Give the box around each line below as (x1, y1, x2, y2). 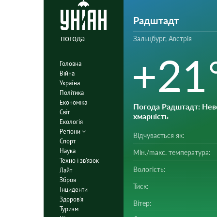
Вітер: (133, 199, 152, 207)
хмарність (133, 111, 169, 121)
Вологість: (133, 165, 166, 173)
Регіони (59, 127, 82, 136)
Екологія (59, 117, 83, 126)
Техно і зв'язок (59, 156, 99, 165)
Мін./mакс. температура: (133, 148, 211, 156)
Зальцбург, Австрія (133, 34, 192, 43)
